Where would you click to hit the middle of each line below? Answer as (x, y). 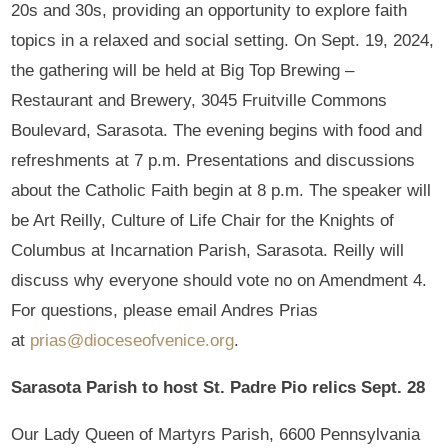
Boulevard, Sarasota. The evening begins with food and (217, 130)
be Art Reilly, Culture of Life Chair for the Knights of (203, 220)
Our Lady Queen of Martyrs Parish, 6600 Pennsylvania (216, 434)
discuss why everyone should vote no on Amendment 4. (219, 280)
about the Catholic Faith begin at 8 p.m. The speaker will (221, 190)
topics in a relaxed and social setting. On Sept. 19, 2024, (223, 40)
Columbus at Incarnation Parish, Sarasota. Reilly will (208, 250)
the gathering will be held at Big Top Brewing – (183, 70)
